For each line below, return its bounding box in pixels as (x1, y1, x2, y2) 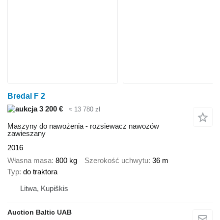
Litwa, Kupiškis (20, 184, 68, 193)
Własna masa (7, 156, 52, 165)
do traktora (23, 167, 57, 176)
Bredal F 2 (7, 92, 45, 101)
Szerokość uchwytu (84, 156, 148, 165)
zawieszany (7, 129, 46, 137)
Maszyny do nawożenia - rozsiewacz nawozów (7, 121, 159, 130)
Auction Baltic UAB (7, 208, 72, 217)
